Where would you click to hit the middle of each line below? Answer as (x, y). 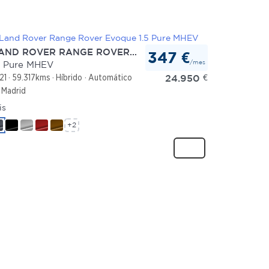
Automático (110, 78)
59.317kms (31, 78)
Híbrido (69, 78)
